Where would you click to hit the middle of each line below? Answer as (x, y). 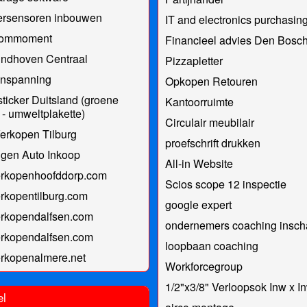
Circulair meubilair (209, 122)
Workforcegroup (204, 266)
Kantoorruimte (199, 101)
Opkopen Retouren (211, 81)
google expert (198, 204)
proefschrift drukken (212, 143)
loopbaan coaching (211, 245)
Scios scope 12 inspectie (225, 184)
